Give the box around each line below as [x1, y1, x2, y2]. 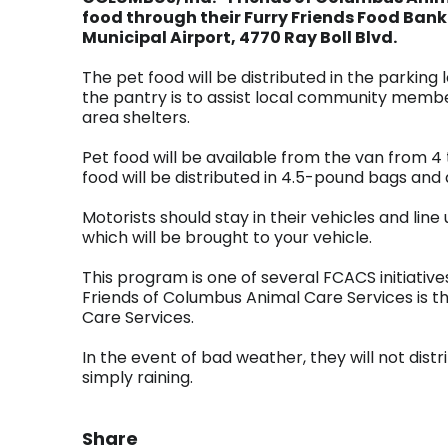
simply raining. [82, 366, 193, 389]
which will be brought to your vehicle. [82, 226, 372, 249]
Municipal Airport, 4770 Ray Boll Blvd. [82, 26, 397, 49]
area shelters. [82, 106, 190, 129]
